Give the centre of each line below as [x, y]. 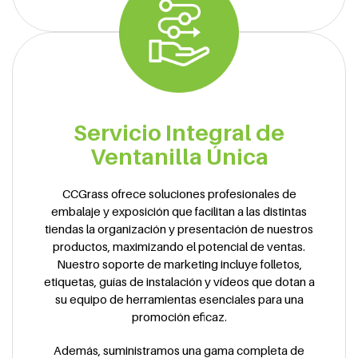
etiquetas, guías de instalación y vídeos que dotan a [179, 281]
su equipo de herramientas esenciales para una [179, 298]
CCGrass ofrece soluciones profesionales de [179, 193]
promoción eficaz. [179, 316]
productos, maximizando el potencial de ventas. [179, 246]
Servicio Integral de [179, 132]
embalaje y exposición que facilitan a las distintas [179, 211]
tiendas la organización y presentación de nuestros [179, 228]
